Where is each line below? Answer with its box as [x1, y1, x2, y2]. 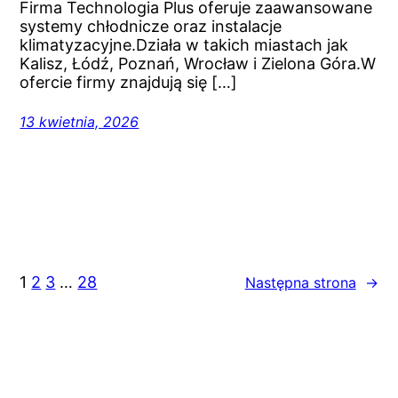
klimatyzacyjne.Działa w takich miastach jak [20, 35, 349, 54]
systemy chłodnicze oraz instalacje [20, 16, 283, 36]
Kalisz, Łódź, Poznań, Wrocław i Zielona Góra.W [20, 53, 377, 73]
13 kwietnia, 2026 [20, 112, 139, 131]
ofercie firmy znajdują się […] [20, 72, 238, 92]
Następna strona [244, 273, 356, 291]
